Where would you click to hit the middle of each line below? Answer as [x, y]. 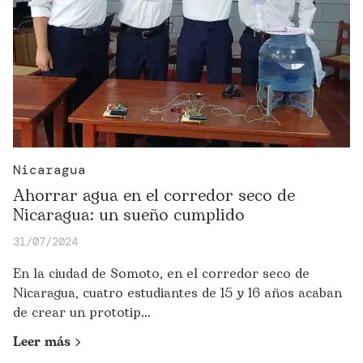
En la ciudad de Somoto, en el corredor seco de [161, 274]
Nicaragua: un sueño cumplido [129, 216]
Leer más [42, 342]
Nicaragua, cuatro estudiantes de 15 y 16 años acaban [177, 293]
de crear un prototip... [82, 313]
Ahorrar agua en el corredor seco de [154, 196]
